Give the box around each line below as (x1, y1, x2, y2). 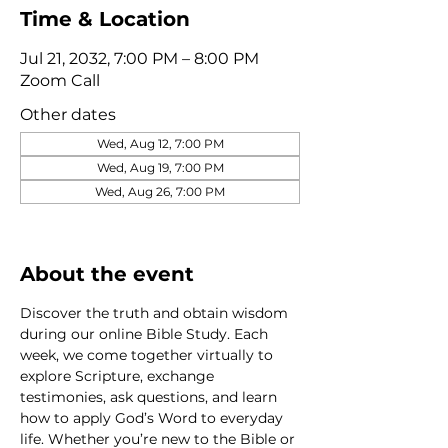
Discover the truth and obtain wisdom (20, 303, 292, 322)
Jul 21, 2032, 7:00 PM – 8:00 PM (20, 48, 259, 68)
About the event (20, 261, 194, 286)
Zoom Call (20, 70, 100, 90)
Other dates (20, 104, 116, 124)
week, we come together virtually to (20, 345, 277, 364)
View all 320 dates (20, 204, 153, 224)
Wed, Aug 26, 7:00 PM (95, 183, 225, 199)
